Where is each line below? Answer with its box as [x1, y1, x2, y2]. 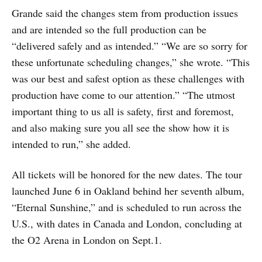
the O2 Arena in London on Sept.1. [12, 232, 162, 247]
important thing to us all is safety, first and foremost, [12, 104, 234, 118]
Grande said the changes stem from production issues [12, 5, 238, 20]
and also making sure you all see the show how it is [12, 120, 229, 135]
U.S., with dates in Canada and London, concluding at [12, 216, 242, 230]
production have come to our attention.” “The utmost [12, 87, 235, 102]
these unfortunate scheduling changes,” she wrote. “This [12, 54, 250, 69]
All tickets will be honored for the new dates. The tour [12, 167, 242, 181]
